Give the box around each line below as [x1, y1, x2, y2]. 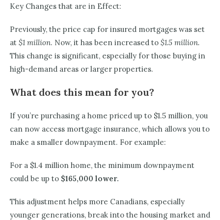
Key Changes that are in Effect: [10, 1, 121, 11]
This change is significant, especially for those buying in [10, 51, 205, 61]
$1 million [19, 38, 51, 48]
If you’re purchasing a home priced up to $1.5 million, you [10, 111, 208, 121]
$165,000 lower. [59, 174, 119, 184]
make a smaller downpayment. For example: [10, 137, 166, 147]
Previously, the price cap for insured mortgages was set [10, 25, 205, 34]
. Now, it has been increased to [51, 38, 161, 48]
